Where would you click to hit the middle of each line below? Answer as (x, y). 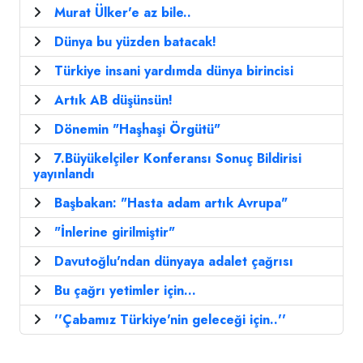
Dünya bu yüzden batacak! (135, 42)
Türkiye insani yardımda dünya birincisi (174, 71)
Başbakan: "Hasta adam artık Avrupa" (171, 203)
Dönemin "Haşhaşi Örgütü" (137, 130)
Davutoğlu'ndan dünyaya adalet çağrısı (174, 262)
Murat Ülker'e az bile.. (123, 13)
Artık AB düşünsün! (113, 100)
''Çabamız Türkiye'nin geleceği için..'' (170, 320)
